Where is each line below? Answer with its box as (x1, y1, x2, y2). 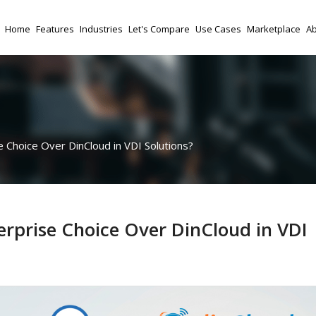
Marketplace (247, 23, 300, 35)
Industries (80, 23, 123, 35)
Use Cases (195, 23, 241, 35)
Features (36, 23, 74, 35)
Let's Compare (128, 23, 190, 35)
